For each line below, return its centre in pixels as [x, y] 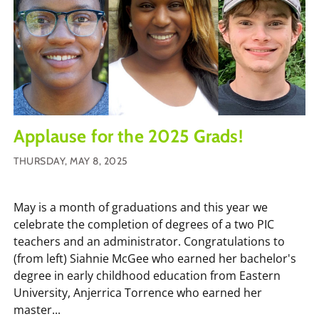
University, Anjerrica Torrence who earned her [138, 292]
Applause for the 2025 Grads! [128, 136]
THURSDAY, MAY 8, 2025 [71, 161]
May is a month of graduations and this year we [141, 207]
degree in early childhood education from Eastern [147, 275]
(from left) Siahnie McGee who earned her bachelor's [155, 258]
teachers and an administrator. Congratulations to [149, 241]
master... [37, 309]
